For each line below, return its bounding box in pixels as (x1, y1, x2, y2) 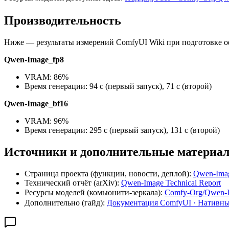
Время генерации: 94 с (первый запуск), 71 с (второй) (25, 82, 212, 91)
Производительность (4, 14, 121, 28)
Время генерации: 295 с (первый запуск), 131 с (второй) (25, 126, 220, 135)
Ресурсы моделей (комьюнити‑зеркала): (25, 188, 165, 197)
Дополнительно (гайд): (25, 198, 107, 207)
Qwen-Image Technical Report (121, 178, 221, 187)
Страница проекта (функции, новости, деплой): (25, 169, 193, 178)
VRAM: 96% (25, 117, 68, 126)
